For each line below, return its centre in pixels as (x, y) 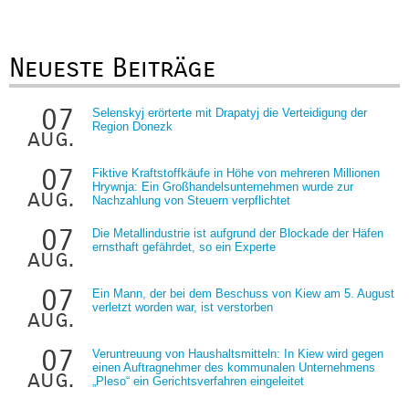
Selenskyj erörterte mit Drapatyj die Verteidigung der (230, 113)
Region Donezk (132, 126)
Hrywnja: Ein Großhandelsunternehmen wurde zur (223, 187)
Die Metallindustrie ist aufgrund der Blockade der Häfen (238, 233)
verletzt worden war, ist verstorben (183, 307)
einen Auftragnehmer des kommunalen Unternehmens (234, 367)
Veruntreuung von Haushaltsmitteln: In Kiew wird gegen (238, 354)
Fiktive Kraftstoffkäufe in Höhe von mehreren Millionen (236, 173)
